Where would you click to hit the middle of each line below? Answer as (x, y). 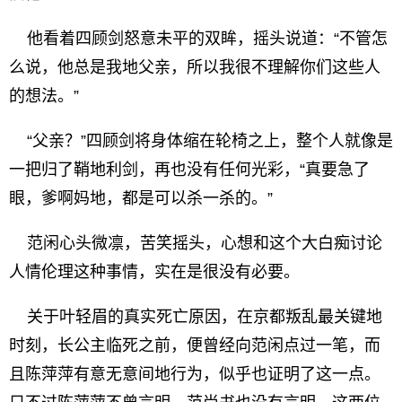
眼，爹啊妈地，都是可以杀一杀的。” (141, 198)
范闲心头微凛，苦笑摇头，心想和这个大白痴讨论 (196, 243)
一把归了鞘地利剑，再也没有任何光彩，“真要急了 (189, 170)
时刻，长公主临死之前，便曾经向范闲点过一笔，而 (195, 345)
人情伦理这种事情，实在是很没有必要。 (154, 272)
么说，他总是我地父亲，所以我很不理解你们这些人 (195, 67)
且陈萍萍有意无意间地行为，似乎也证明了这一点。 (195, 374)
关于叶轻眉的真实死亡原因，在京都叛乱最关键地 (196, 317)
